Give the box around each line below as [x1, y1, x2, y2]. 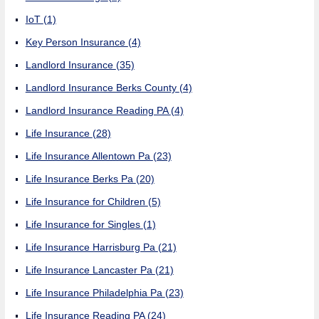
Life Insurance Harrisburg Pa [25, 241, 158, 253]
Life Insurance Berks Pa [25, 172, 136, 184]
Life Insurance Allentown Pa [25, 150, 153, 162]
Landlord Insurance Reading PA [25, 104, 171, 116]
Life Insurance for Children [25, 195, 148, 207]
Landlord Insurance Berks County [25, 81, 179, 93]
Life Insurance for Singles [25, 218, 143, 230]
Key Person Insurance [25, 36, 128, 48]
